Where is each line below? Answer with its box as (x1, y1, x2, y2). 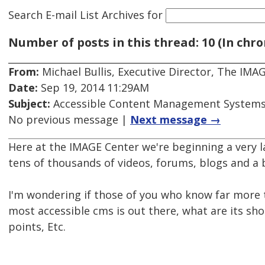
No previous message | (8, 112, 130, 127)
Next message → (130, 112, 221, 127)
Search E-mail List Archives (8, 7, 144, 22)
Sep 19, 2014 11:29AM (38, 80, 149, 95)
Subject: (8, 96, 50, 111)
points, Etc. (8, 219, 66, 234)
